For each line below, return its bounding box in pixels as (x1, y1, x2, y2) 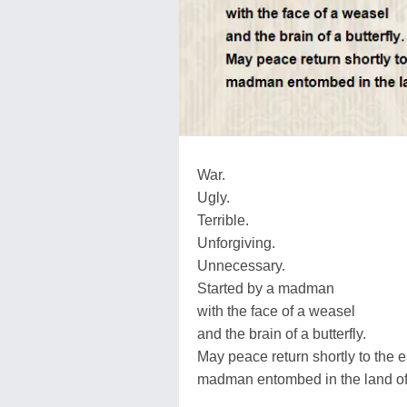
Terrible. (197, 212, 249, 228)
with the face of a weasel (197, 303, 355, 319)
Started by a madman (197, 280, 334, 296)
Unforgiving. (197, 234, 275, 251)
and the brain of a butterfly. (197, 325, 366, 342)
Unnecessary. (197, 257, 285, 273)
